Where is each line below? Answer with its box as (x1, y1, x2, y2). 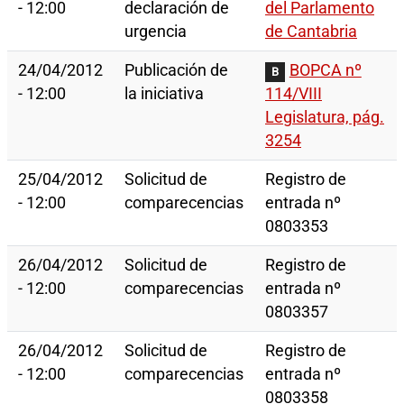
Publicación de (124, 61, 228, 80)
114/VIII (265, 85, 322, 104)
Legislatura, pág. (265, 108, 384, 127)
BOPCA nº (289, 61, 362, 80)
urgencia (124, 23, 187, 41)
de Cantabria (265, 23, 357, 41)
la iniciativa (124, 85, 204, 104)
